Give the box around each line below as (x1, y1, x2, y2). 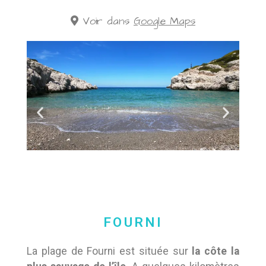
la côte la (192, 245, 240, 257)
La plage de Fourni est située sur (27, 245, 192, 257)
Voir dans (78, 14, 129, 29)
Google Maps (134, 14, 195, 29)
